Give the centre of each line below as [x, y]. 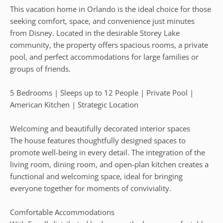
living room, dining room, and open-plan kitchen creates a [109, 164]
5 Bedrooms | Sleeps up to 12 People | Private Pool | [102, 93]
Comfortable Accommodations [62, 212]
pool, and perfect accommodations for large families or [104, 57]
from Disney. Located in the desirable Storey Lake [95, 33]
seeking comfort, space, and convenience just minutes [102, 21]
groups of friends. [40, 69]
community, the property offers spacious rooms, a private [109, 45]
